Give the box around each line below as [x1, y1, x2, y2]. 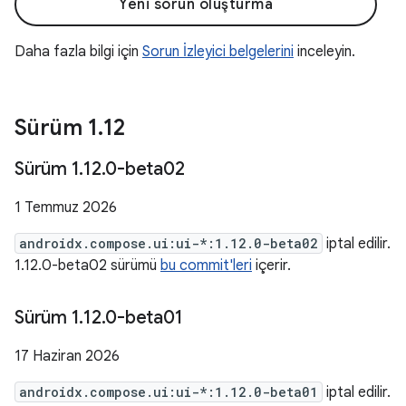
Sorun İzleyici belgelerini [142, 43, 294, 61]
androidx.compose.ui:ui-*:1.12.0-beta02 [19, 235, 318, 252]
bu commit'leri [160, 256, 252, 275]
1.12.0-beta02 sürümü [14, 256, 160, 275]
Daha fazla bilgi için [14, 43, 142, 61]
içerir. [252, 256, 291, 275]
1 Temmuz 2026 [14, 198, 117, 217]
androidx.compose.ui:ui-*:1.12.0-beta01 [19, 383, 318, 401]
